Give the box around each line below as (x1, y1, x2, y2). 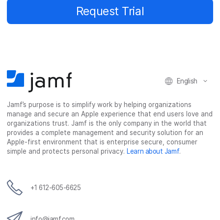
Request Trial (76, 3, 144, 18)
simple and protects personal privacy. (7, 147, 127, 156)
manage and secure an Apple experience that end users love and (7, 110, 213, 118)
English (176, 77, 197, 85)
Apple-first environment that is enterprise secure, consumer (7, 138, 198, 146)
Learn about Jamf (127, 147, 180, 156)
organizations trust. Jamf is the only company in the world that (7, 119, 207, 128)
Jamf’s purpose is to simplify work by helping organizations (7, 101, 192, 109)
